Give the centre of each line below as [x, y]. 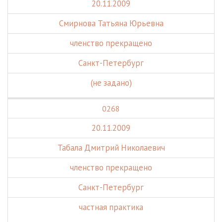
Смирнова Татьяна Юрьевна [111, 23]
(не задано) [111, 83]
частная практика [111, 207]
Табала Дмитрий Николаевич [111, 148]
